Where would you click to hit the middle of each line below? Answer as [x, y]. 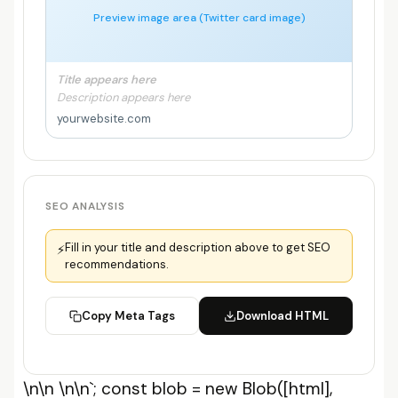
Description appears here [123, 97]
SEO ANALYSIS [85, 206]
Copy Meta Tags [128, 316]
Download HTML [282, 316]
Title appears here [107, 80]
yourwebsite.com [104, 119]
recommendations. [117, 264]
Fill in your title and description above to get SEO [198, 247]
